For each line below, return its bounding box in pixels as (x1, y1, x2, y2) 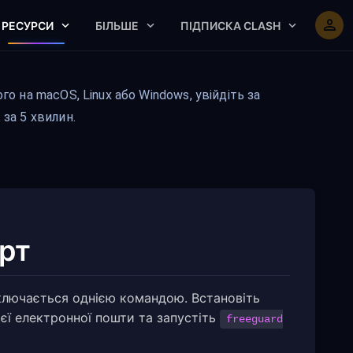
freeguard (226, 313, 283, 325)
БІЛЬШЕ (95, 18, 139, 32)
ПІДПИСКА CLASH (180, 18, 281, 32)
